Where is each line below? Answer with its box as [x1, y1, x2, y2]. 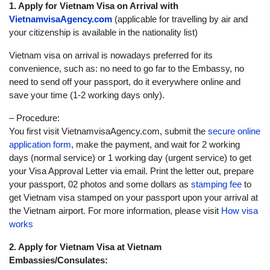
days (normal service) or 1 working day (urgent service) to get [9, 152, 251, 163]
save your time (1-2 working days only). [9, 90, 165, 100]
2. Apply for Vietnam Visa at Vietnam [9, 242, 162, 252]
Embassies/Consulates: [9, 255, 108, 265]
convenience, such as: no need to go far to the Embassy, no [9, 63, 244, 74]
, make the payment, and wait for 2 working [71, 139, 240, 149]
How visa [219, 206, 258, 216]
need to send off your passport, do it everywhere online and [9, 77, 240, 87]
